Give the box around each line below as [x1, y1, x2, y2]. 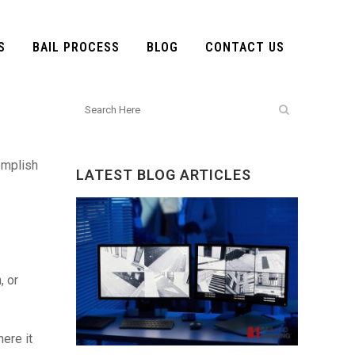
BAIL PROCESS [32, 40, 120, 55]
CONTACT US [205, 40, 284, 55]
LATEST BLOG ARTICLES [76, 166, 251, 183]
